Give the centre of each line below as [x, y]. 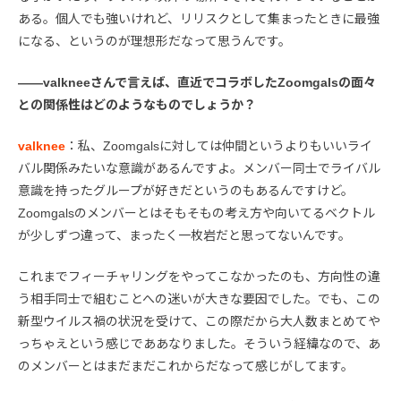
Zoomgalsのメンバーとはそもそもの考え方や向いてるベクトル [196, 213]
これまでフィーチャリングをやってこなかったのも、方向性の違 [199, 277]
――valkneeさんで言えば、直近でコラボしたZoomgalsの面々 [197, 83]
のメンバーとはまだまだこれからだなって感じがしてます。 [186, 367]
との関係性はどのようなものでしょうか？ [137, 105]
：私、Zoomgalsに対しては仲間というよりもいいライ [219, 146]
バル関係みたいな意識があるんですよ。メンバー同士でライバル [199, 169]
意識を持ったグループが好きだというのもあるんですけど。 [186, 191]
